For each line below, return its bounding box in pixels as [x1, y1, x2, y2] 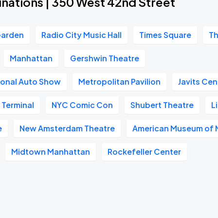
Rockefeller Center [108, 146, 182, 157]
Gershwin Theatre [70, 53, 140, 63]
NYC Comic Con [52, 100, 113, 110]
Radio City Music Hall [41, 30, 122, 40]
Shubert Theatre [130, 100, 194, 110]
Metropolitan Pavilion [78, 76, 161, 87]
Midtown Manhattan [11, 146, 91, 157]
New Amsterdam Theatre [19, 123, 115, 133]
